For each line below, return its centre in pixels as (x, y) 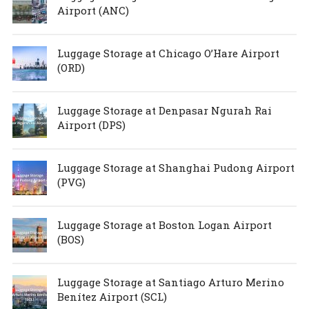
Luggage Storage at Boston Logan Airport (164, 225)
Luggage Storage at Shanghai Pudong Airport (176, 167)
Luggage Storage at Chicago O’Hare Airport (168, 53)
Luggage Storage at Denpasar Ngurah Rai (164, 110)
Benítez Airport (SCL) (112, 296)
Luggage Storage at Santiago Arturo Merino (170, 282)
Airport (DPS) (91, 124)
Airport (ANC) (93, 10)
